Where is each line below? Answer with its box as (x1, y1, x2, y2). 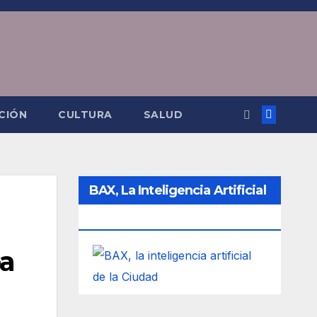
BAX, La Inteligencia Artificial (88, 183, 266, 198)
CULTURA (58, 108, 113, 121)
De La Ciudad (88, 211, 171, 226)
